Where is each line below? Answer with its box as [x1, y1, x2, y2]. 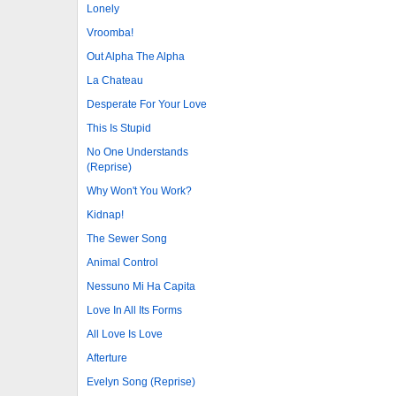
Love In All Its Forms [87, 303, 182, 316]
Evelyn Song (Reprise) [87, 375, 195, 388]
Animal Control [87, 255, 158, 269]
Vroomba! [87, 26, 133, 39]
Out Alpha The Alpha [87, 49, 185, 63]
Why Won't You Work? [87, 184, 192, 197]
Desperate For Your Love [87, 97, 207, 110]
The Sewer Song [87, 232, 167, 245]
